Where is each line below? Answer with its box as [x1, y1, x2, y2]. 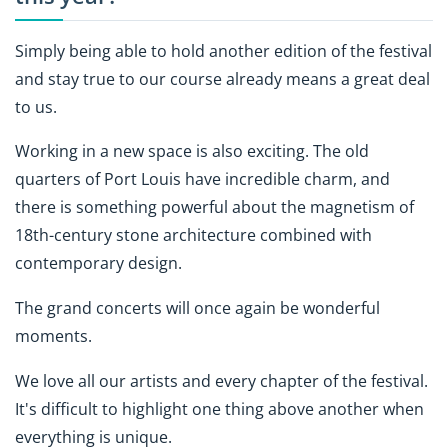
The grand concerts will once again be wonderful [15, 297, 380, 320]
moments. [15, 325, 92, 348]
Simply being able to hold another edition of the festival [15, 39, 432, 62]
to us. [15, 95, 57, 118]
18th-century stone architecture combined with [15, 224, 372, 247]
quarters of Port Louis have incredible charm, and [15, 168, 390, 191]
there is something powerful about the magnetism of [15, 196, 414, 219]
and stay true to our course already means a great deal [15, 67, 430, 90]
